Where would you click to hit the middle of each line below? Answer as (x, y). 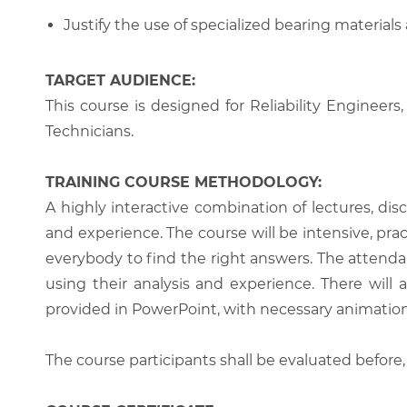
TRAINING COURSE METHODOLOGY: (184, 182)
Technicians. (89, 131)
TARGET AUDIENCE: (120, 80)
